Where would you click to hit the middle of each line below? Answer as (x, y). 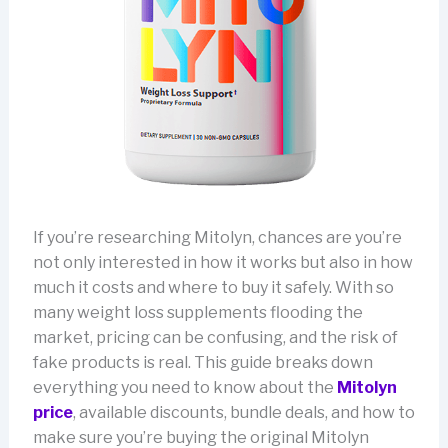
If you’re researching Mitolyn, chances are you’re (217, 238)
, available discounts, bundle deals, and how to (243, 413)
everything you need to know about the (184, 388)
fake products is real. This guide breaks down (202, 363)
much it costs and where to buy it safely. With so (213, 288)
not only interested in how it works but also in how (222, 263)
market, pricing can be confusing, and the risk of (215, 338)
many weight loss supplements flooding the (197, 313)
